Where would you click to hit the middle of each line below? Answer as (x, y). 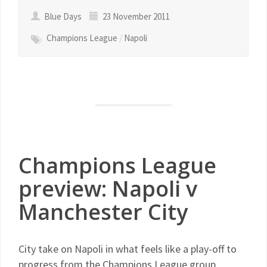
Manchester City (103, 212)
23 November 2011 (135, 16)
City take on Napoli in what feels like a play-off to (128, 249)
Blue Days (63, 16)
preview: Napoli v (108, 189)
